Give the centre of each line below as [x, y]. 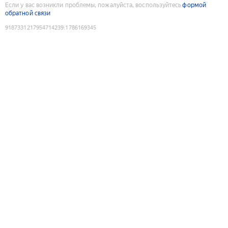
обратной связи [28, 13]
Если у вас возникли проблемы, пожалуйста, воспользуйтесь [93, 5]
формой [194, 5]
